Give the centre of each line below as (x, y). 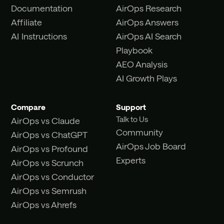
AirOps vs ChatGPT (49, 134)
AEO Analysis (142, 64)
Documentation (42, 8)
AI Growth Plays (146, 78)
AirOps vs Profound (49, 148)
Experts (131, 160)
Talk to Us (132, 119)
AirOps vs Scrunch (47, 162)
